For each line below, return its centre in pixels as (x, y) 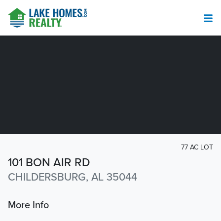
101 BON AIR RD (49, 163)
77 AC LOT (197, 147)
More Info (28, 205)
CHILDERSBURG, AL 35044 (73, 177)
